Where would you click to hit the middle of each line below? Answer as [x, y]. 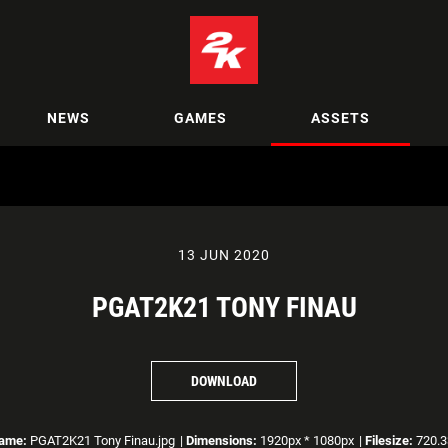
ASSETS [340, 117]
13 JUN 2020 [224, 255]
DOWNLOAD [224, 380]
